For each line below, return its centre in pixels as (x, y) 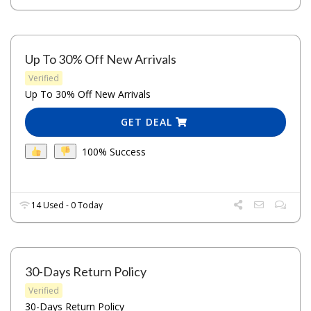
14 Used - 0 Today (66, 205)
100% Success (114, 151)
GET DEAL (149, 122)
